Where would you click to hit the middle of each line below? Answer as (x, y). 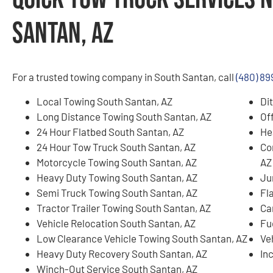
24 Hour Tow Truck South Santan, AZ (116, 147)
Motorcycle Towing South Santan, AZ (117, 162)
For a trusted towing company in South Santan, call (124, 77)
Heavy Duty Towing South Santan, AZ (117, 177)
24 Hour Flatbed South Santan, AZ (110, 131)
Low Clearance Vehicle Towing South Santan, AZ (142, 238)
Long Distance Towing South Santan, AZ (124, 116)
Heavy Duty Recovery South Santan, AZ (122, 253)
